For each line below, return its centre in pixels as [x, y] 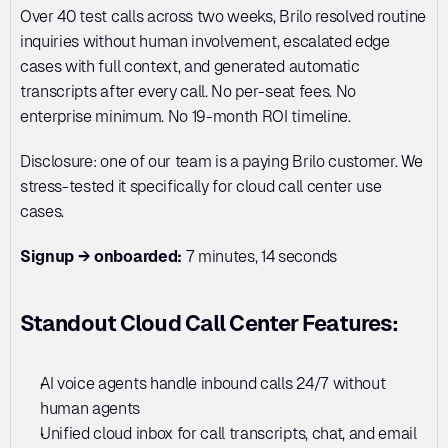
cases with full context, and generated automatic [190, 66]
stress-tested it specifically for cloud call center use [201, 186]
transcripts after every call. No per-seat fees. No [188, 91]
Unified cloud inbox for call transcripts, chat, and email [228, 433]
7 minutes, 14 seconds [259, 256]
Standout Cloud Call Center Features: [209, 323]
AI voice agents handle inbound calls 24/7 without [213, 383]
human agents [90, 408]
